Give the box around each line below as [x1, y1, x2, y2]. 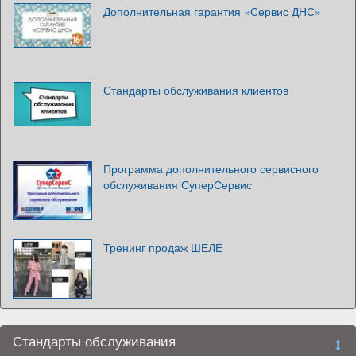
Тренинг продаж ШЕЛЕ [103, 238, 222, 255]
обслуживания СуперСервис [103, 176, 252, 192]
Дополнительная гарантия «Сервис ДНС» [103, 2, 321, 19]
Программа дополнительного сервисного [103, 160, 319, 176]
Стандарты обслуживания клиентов [103, 81, 288, 98]
